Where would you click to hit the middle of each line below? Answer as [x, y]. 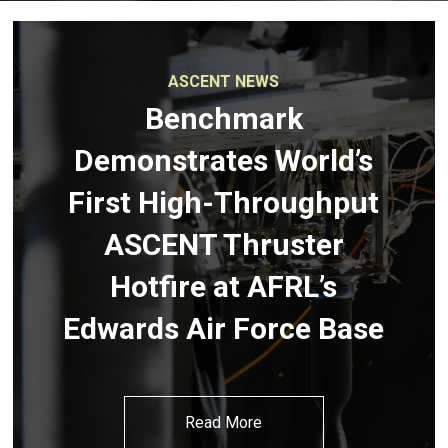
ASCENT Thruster [223, 245]
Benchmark [223, 119]
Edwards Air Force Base [224, 329]
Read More [224, 423]
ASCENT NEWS [224, 82]
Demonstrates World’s [224, 161]
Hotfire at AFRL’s [224, 287]
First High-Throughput [224, 203]
